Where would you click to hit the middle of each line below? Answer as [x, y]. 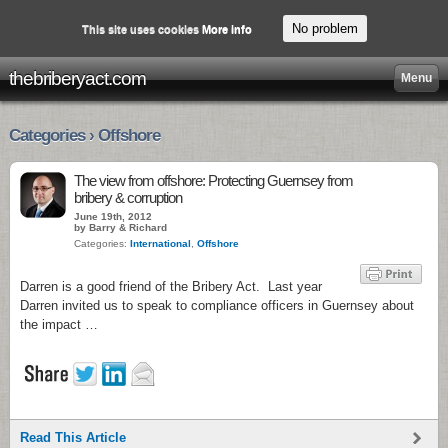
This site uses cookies [141, 28]
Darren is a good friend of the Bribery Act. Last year [171, 286]
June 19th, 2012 [113, 216]
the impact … [59, 324]
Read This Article [73, 437]
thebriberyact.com [77, 78]
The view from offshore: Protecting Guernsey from [213, 180]
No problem [324, 28]
